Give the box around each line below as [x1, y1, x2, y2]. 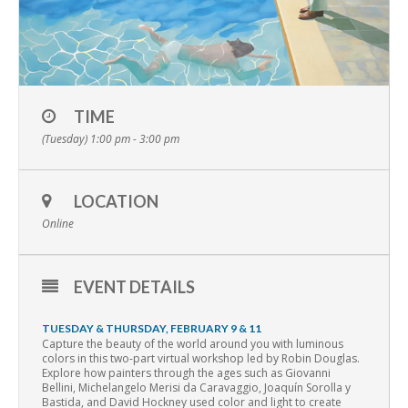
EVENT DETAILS [74, 277, 195, 298]
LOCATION [74, 191, 158, 212]
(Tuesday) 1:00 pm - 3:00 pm [42, 131, 179, 148]
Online [42, 216, 74, 232]
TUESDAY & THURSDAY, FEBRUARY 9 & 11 [42, 321, 261, 336]
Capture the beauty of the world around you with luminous [42, 336, 343, 352]
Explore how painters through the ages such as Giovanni [42, 365, 331, 382]
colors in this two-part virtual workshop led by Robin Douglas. [42, 351, 360, 367]
